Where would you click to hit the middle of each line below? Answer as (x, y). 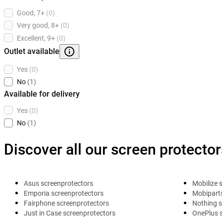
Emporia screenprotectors (64, 194)
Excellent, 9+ (36, 38)
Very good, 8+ (38, 26)
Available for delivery (42, 94)
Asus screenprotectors (58, 184)
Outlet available (32, 51)
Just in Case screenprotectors (70, 213)
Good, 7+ (31, 13)
